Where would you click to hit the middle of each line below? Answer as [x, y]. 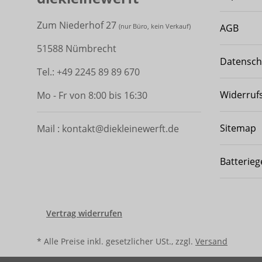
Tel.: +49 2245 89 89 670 [88, 72]
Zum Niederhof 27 [78, 25]
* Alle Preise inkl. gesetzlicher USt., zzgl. [116, 241]
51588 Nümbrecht [77, 48]
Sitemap [238, 128]
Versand [211, 241]
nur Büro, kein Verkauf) [156, 26]
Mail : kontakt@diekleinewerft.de [108, 128]
